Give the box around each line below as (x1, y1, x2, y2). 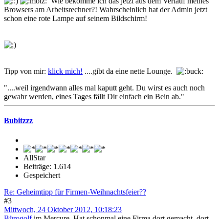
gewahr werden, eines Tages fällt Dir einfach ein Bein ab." (4, 92, 184, 101)
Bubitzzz (4, 116, 33, 125)
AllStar (23, 153, 45, 162)
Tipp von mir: (4, 67, 48, 76)
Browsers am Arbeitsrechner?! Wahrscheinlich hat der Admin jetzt (4, 5, 207, 14)
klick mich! (48, 67, 83, 76)
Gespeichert (23, 171, 60, 179)
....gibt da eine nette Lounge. (83, 67, 176, 76)
